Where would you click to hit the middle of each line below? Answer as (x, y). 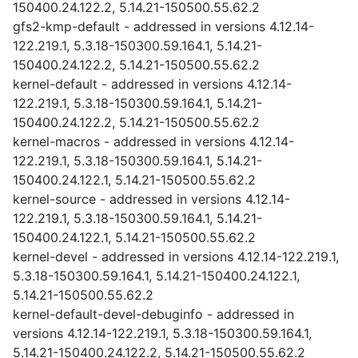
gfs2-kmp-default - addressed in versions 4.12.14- (163, 26)
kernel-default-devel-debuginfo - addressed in (153, 314)
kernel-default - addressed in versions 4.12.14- (152, 84)
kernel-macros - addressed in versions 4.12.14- (153, 141)
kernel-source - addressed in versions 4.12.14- (151, 199)
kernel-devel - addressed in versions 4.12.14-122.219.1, (176, 257)
